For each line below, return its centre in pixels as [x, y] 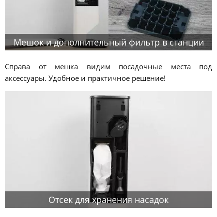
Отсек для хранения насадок [108, 199]
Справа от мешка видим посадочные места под [108, 67]
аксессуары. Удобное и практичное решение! [85, 78]
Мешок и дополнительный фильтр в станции [108, 42]
